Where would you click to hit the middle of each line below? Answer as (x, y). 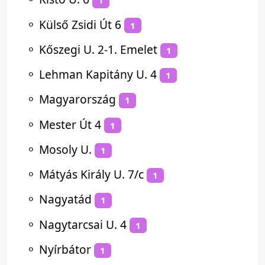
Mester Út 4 (70, 124)
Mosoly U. (65, 149)
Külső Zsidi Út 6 (80, 24)
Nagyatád (65, 199)
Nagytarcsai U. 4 (83, 224)
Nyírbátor (65, 249)
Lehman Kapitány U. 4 (98, 74)
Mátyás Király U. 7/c (91, 174)
